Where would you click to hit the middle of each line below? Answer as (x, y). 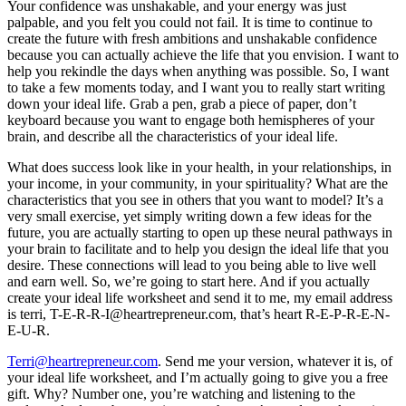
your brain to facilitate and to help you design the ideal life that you (198, 248)
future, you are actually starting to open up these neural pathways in (200, 232)
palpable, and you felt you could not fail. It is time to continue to (190, 22)
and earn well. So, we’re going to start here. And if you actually (188, 281)
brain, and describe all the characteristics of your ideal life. (174, 136)
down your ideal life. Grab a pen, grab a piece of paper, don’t (182, 103)
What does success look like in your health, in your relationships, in (199, 167)
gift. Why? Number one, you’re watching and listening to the (181, 393)
